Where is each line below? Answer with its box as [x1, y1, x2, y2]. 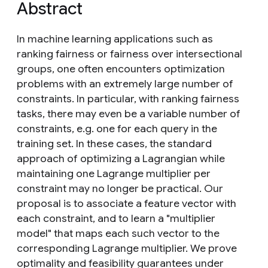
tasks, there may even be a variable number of [17, 107, 240, 120]
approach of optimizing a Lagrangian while [17, 152, 225, 165]
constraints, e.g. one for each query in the [17, 122, 217, 135]
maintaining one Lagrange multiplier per [17, 167, 211, 180]
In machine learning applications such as [17, 32, 213, 45]
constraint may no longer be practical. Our [17, 182, 223, 195]
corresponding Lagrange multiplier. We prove [17, 242, 237, 255]
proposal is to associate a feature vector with [17, 197, 236, 210]
